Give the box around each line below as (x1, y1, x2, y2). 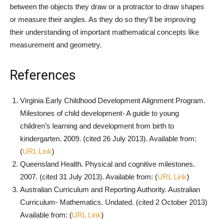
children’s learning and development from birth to (20, 122, 174, 131)
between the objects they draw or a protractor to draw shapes (10, 2, 204, 11)
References (10, 67, 76, 84)
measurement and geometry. (10, 41, 102, 49)
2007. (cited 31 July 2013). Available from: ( (20, 173, 157, 181)
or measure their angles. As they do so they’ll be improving (10, 15, 196, 24)
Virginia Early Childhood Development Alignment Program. (20, 96, 205, 105)
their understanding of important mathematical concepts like (10, 28, 199, 37)
